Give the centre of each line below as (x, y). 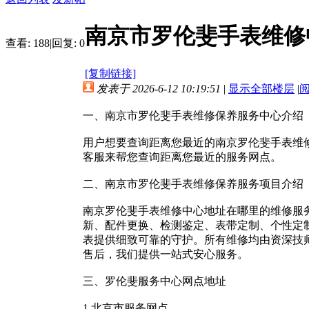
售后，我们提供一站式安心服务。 (166, 254)
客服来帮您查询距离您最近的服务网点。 (182, 157)
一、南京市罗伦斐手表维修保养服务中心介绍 (193, 115)
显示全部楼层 (261, 88)
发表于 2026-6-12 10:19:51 (159, 88)
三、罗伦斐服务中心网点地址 (154, 281)
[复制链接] (110, 73)
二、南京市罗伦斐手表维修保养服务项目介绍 (193, 183)
